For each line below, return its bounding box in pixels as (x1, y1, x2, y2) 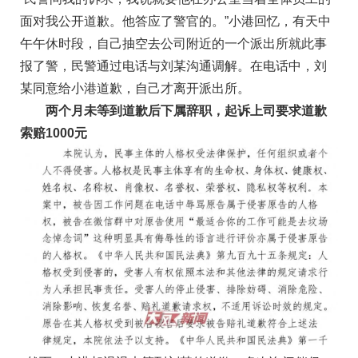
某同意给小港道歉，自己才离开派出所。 (20, 82, 250, 96)
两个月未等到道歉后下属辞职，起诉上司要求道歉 (20, 104, 327, 118)
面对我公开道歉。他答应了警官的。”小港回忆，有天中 (20, 14, 331, 29)
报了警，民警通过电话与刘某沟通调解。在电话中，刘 (20, 59, 327, 74)
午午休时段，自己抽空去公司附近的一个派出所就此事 (20, 37, 327, 51)
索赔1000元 (20, 126, 87, 141)
